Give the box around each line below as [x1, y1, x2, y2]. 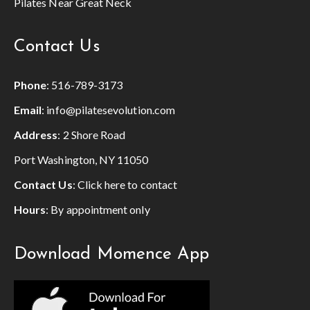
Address [14, 128, 58, 142]
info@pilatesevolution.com [46, 103, 175, 117]
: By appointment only [46, 203, 150, 217]
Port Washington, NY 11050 [14, 153, 149, 167]
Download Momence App [14, 246, 210, 264]
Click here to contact [77, 178, 177, 192]
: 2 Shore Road [57, 128, 126, 142]
